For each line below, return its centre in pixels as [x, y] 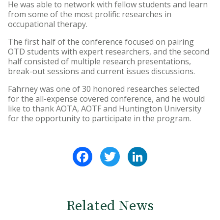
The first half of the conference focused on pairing [101, 42]
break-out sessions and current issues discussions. [101, 71]
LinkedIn [163, 151]
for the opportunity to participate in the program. [99, 119]
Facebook [110, 151]
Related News [110, 206]
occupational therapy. [48, 24]
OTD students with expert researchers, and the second [109, 52]
